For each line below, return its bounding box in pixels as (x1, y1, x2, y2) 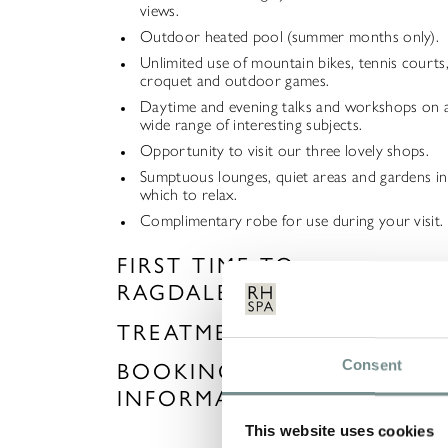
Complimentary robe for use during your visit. (140, 211, 444, 231)
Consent (342, 356, 402, 374)
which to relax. (140, 185, 238, 205)
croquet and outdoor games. (140, 71, 330, 91)
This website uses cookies (244, 422, 434, 440)
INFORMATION (117, 385, 296, 413)
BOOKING (117, 358, 238, 386)
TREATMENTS (117, 318, 279, 346)
